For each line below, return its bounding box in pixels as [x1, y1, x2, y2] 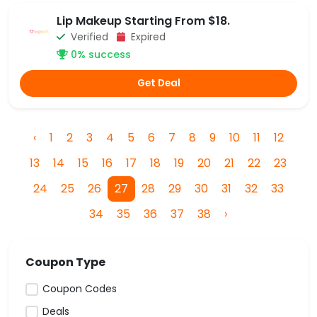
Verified [68, 30, 117, 45]
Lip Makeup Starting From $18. [57, 13, 230, 30]
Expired [128, 30, 166, 45]
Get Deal [137, 76, 180, 90]
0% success [68, 47, 131, 62]
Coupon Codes [42, 281, 117, 296]
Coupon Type [25, 253, 105, 270]
